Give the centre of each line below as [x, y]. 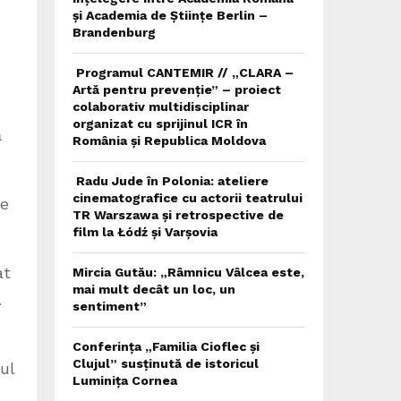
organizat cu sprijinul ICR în [160, 124]
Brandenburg [114, 32]
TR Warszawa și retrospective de [178, 215]
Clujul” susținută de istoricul [166, 363]
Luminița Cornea [125, 380]
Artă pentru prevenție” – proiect [177, 90]
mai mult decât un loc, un [154, 289]
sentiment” [110, 306]
